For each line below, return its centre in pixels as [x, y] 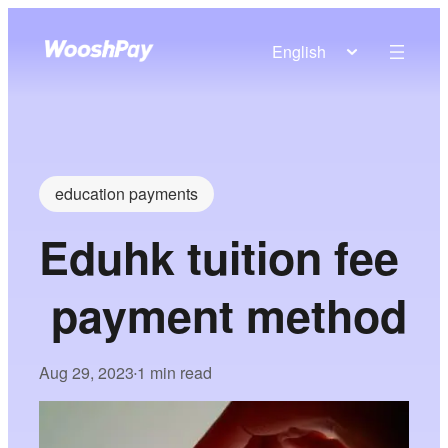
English [298, 51]
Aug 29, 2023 [87, 372]
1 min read [175, 372]
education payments [127, 193]
